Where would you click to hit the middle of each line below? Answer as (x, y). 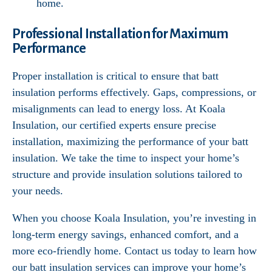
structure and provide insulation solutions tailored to (127, 174)
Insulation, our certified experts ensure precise (114, 125)
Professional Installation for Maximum (120, 34)
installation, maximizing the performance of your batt (130, 141)
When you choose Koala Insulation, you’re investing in (134, 218)
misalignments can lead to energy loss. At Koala (119, 109)
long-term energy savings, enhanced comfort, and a (125, 234)
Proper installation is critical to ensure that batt (115, 76)
